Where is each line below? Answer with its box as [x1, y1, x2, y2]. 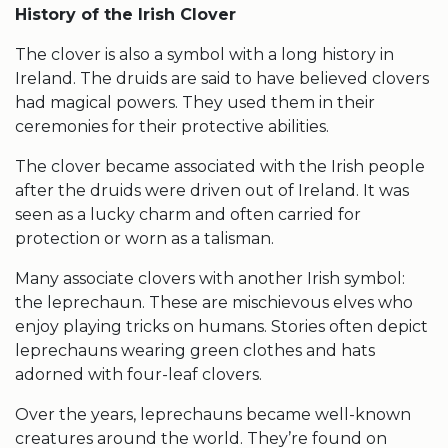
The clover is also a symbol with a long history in [15, 45, 394, 64]
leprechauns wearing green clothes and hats [15, 341, 375, 360]
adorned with [15, 365, 127, 384]
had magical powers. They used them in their [15, 93, 375, 112]
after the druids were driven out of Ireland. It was [15, 181, 409, 200]
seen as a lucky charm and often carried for [15, 205, 361, 224]
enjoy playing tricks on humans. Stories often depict [15, 317, 428, 336]
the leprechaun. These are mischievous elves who [15, 293, 413, 312]
